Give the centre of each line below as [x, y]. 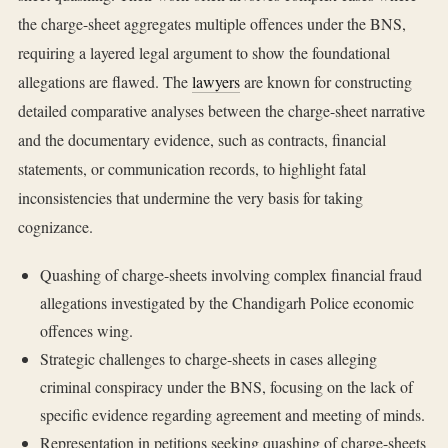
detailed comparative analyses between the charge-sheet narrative [221, 111]
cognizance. [55, 227]
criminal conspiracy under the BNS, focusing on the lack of [226, 387]
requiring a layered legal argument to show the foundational [204, 53]
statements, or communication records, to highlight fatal [192, 169]
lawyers [216, 82]
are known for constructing [326, 82]
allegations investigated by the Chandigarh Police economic [226, 303]
